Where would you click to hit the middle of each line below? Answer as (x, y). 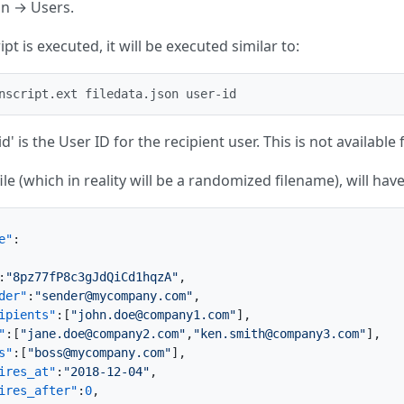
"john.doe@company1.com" (153, 315)
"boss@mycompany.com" (99, 353)
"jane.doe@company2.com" (103, 334)
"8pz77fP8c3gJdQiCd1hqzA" (92, 277)
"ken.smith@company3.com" (280, 334)
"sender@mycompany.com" (114, 296)
